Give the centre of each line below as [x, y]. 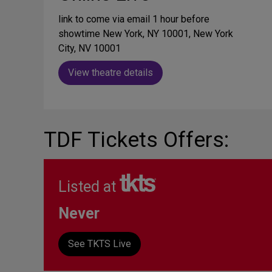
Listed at [89, 187]
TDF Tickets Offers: [136, 140]
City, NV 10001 [90, 49]
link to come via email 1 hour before [134, 19]
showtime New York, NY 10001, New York [146, 34]
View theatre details [110, 73]
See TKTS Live [100, 244]
